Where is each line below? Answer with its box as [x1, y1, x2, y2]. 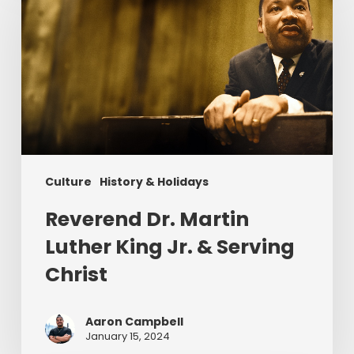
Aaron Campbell [85, 313, 183, 330]
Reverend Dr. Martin [44, 205, 249, 233]
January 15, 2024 [85, 328, 170, 344]
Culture [44, 173, 92, 190]
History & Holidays [99, 173, 209, 190]
